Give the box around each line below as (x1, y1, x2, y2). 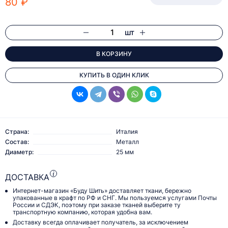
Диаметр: (5, 148, 34, 156)
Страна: (5, 128, 29, 136)
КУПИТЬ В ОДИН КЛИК (79, 71, 149, 79)
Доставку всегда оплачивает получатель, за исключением (13, 218, 188, 226)
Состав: (5, 138, 29, 146)
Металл (116, 138, 139, 146)
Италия (116, 128, 138, 136)
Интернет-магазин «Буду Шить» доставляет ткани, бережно (13, 187, 191, 195)
